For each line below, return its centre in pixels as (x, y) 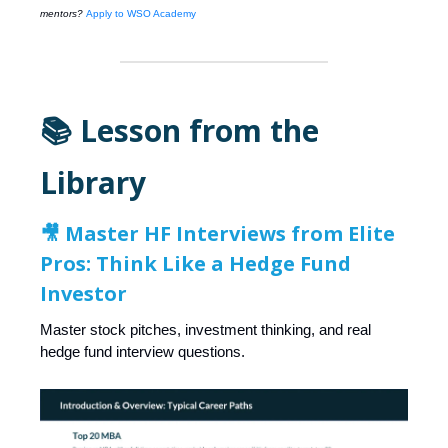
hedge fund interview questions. (142, 352)
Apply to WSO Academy (141, 14)
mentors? (63, 14)
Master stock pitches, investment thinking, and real (205, 330)
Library (93, 183)
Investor (83, 294)
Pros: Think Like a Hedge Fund (195, 264)
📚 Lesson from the (179, 131)
